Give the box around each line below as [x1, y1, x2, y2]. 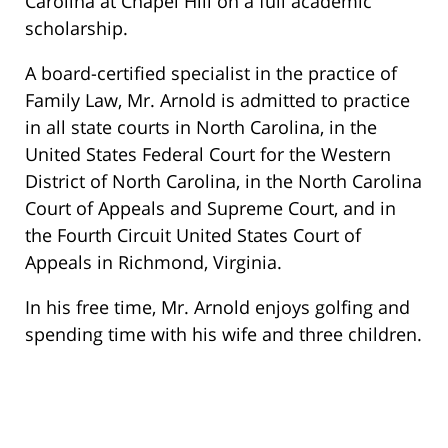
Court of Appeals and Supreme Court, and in [25, 196, 396, 221]
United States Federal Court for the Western [25, 142, 391, 167]
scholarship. [25, 16, 128, 41]
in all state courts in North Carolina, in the [25, 115, 377, 140]
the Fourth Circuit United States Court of [25, 223, 361, 248]
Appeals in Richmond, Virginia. [25, 250, 282, 275]
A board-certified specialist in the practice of [25, 61, 397, 86]
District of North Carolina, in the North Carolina [25, 169, 422, 194]
